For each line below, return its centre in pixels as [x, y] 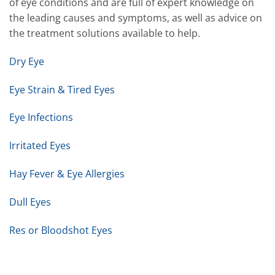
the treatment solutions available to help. [105, 33]
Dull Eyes [30, 202]
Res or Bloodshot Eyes [61, 230]
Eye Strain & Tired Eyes [62, 89]
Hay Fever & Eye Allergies [67, 174]
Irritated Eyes [40, 146]
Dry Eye [27, 61]
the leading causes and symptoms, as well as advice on [136, 18]
